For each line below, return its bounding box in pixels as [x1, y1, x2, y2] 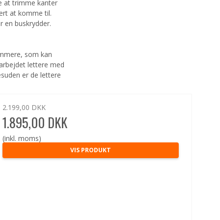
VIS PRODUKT [70, 146, 111, 154]
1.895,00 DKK [2, 113, 68, 132]
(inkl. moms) [2, 134, 42, 143]
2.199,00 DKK [2, 103, 46, 112]
